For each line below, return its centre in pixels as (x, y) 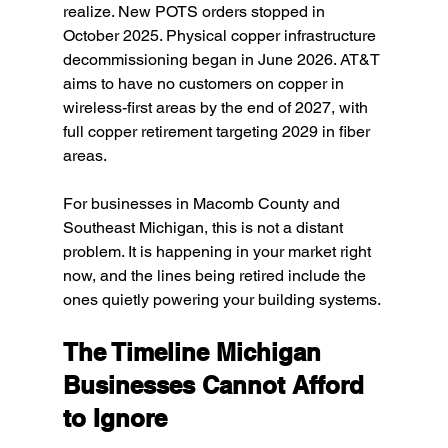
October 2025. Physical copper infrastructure (221, 35)
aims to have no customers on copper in (205, 83)
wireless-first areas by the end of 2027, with (217, 107)
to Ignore (114, 418)
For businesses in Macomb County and (203, 203)
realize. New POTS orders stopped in (195, 11)
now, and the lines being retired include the (216, 275)
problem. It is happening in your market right (218, 251)
